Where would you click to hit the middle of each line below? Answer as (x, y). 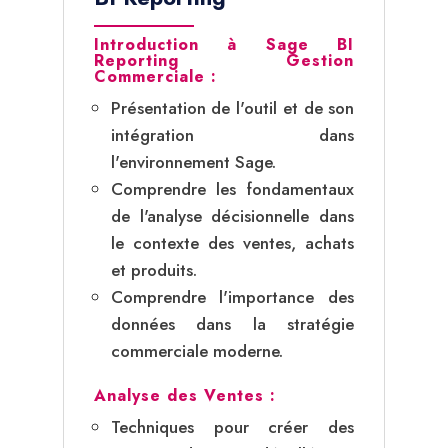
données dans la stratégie (232, 323)
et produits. (153, 269)
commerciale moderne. (196, 350)
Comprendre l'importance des (232, 296)
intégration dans (232, 134)
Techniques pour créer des (232, 426)
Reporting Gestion (224, 60)
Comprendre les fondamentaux (232, 188)
